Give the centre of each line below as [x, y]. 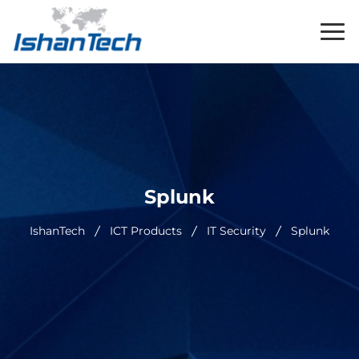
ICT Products [146, 231]
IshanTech [57, 231]
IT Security [236, 231]
